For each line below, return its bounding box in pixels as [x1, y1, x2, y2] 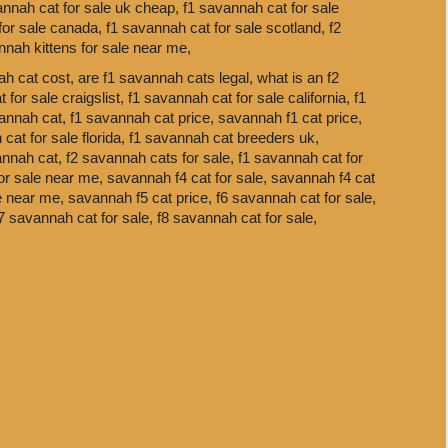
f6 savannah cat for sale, [216, 189, 376, 206]
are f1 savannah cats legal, [78, 69, 257, 86]
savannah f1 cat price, [218, 109, 362, 126]
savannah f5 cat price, [68, 189, 216, 206]
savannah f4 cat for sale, [107, 169, 271, 186]
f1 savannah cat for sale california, [128, 89, 354, 106]
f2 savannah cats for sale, [66, 149, 238, 166]
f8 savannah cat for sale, [157, 209, 317, 226]
